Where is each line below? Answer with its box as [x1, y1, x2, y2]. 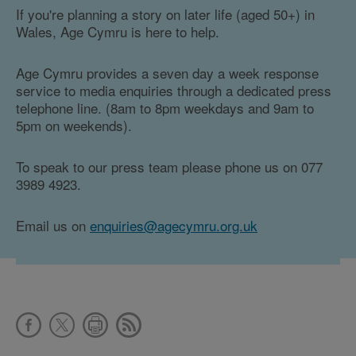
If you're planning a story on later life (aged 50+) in [16, 3, 315, 24]
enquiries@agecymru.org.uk [90, 215, 257, 235]
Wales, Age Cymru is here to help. [16, 21, 219, 41]
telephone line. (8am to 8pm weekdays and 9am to [16, 97, 314, 118]
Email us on [16, 215, 90, 235]
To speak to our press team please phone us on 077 [16, 156, 323, 176]
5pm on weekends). [16, 114, 132, 135]
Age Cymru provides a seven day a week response [16, 62, 319, 83]
